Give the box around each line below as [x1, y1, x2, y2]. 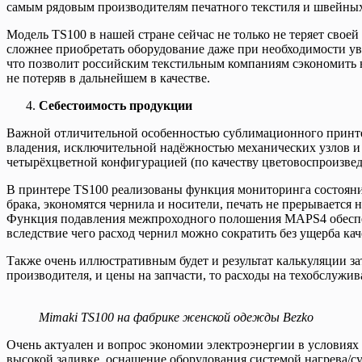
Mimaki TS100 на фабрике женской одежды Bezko [39, 309, 314, 324]
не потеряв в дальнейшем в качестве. [6, 70, 210, 85]
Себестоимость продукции [39, 98, 192, 112]
